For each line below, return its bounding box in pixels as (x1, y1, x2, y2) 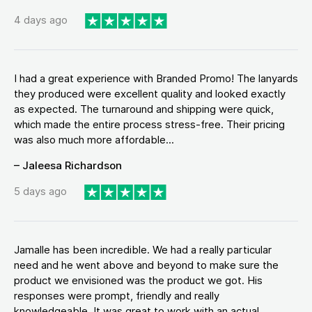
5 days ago (14, 185, 67, 198)
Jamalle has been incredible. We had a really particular (14, 242, 272, 256)
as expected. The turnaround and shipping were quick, (14, 102, 274, 116)
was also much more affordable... (14, 132, 174, 146)
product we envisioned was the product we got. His (14, 273, 263, 287)
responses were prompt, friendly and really (14, 288, 219, 302)
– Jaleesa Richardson (14, 158, 122, 172)
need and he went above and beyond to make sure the (14, 258, 279, 272)
